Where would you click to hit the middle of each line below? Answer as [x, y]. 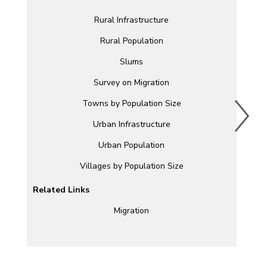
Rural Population [131, 41]
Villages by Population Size [131, 166]
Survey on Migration [132, 83]
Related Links [61, 190]
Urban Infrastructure [131, 125]
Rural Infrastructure [132, 20]
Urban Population [132, 145]
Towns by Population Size [131, 104]
